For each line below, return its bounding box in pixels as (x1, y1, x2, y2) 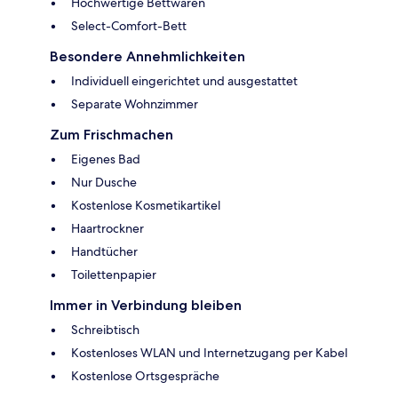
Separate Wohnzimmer (71, 96, 198, 113)
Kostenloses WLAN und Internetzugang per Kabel (71, 345, 347, 362)
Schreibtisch (71, 322, 139, 338)
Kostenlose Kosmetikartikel (71, 197, 220, 214)
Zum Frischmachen (50, 126, 173, 144)
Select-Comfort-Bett (71, 18, 187, 35)
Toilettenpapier (71, 267, 156, 283)
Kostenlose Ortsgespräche (71, 368, 219, 385)
